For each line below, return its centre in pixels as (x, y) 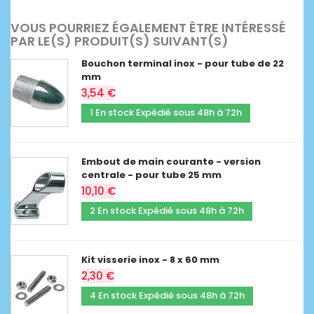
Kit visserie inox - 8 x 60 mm (150, 259)
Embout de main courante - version (171, 161)
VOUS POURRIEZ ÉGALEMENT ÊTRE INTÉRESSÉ (148, 27)
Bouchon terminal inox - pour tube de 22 (183, 63)
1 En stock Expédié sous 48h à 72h (166, 112)
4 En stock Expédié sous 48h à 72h (167, 295)
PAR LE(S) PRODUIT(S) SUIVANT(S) (120, 41)
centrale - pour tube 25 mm (151, 175)
